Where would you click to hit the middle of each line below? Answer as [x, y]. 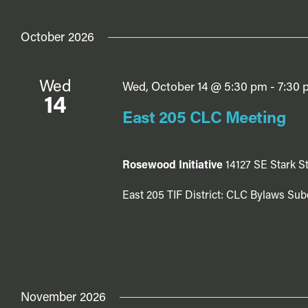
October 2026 [57, 38]
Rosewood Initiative [174, 166]
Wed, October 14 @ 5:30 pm [195, 87]
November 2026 [63, 298]
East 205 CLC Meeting [204, 119]
